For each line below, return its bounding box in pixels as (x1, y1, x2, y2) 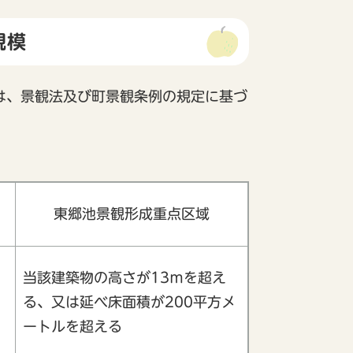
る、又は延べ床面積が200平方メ (23, 294, 236, 309)
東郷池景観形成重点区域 (54, 206, 210, 221)
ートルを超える (23, 318, 122, 333)
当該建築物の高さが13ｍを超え (23, 269, 226, 284)
